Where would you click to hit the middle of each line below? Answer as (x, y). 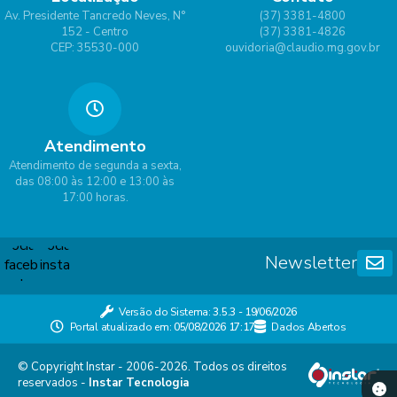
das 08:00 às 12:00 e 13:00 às (95, 181)
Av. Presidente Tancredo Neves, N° (95, 16)
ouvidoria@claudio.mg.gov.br (302, 47)
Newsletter (311, 262)
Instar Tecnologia (139, 382)
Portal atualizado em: (122, 327)
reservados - (53, 382)
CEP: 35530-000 (95, 47)
